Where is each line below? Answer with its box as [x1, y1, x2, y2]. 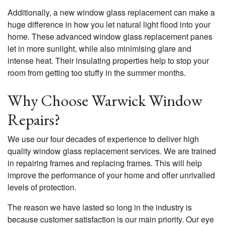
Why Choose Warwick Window [8, 90, 202, 111]
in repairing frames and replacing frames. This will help [8, 157, 202, 169]
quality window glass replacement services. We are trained [8, 145, 216, 157]
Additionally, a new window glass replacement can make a [8, 7, 215, 19]
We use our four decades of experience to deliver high [8, 133, 199, 145]
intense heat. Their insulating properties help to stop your [8, 55, 209, 67]
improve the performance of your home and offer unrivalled [8, 169, 215, 181]
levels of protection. [8, 181, 76, 193]
